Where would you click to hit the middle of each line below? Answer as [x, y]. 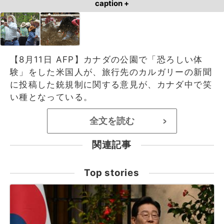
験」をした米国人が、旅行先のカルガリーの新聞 [111, 72]
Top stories [112, 172]
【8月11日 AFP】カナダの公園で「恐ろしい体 [106, 59]
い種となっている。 [51, 97]
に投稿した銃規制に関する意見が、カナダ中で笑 [111, 84]
